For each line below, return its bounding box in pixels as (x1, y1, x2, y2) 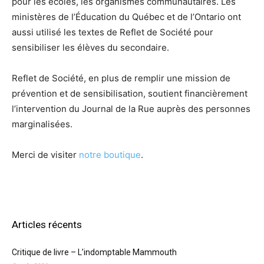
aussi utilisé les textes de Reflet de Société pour (12, 27, 213, 38)
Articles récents (12, 219, 82, 231)
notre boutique (79, 149, 141, 161)
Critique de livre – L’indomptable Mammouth (12, 247, 179, 258)
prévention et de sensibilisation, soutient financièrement (12, 88, 247, 100)
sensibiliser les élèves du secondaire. (12, 42, 169, 54)
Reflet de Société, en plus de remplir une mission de (12, 72, 230, 84)
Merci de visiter (12, 149, 79, 161)
